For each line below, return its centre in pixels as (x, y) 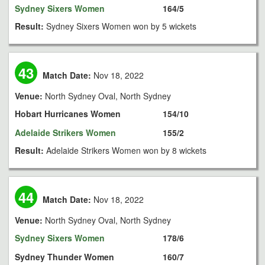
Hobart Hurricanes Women (68, 114)
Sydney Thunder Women (64, 257)
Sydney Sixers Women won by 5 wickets (121, 26)
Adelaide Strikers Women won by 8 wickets (126, 150)
